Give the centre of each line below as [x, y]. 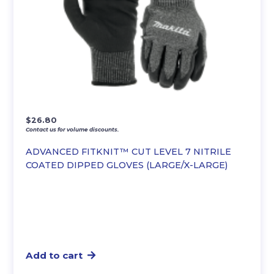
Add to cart [54, 256]
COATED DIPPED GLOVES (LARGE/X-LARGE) [127, 165]
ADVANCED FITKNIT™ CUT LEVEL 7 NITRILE [129, 152]
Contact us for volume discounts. [72, 130]
